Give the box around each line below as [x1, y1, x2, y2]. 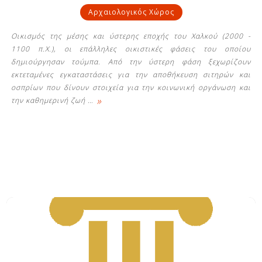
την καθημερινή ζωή [11, 95, 88, 105]
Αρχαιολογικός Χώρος [88, 6, 174, 17]
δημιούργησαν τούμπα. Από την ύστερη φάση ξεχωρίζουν [11, 56, 251, 67]
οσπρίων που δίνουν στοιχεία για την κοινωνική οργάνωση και [11, 82, 251, 92]
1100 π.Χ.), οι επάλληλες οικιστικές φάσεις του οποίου [11, 43, 251, 54]
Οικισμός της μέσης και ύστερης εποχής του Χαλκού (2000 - [11, 30, 251, 41]
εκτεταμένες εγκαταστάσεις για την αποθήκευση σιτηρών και [11, 69, 251, 80]
